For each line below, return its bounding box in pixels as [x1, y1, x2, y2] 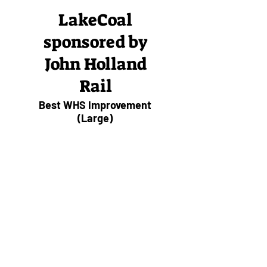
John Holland [44, 53, 147, 75]
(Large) [77, 111, 113, 125]
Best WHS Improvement [39, 98, 151, 111]
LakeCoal [58, 9, 132, 31]
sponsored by [43, 31, 148, 53]
